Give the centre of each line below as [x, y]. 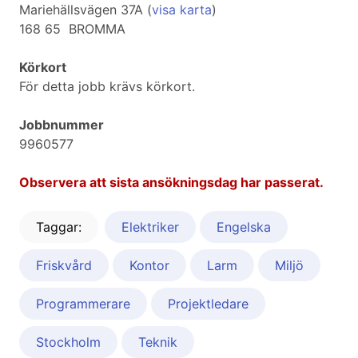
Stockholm [68, 342]
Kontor [149, 266]
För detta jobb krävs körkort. [107, 87]
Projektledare [208, 304]
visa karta [182, 10]
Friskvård [64, 266]
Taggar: [59, 227]
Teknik [158, 342]
